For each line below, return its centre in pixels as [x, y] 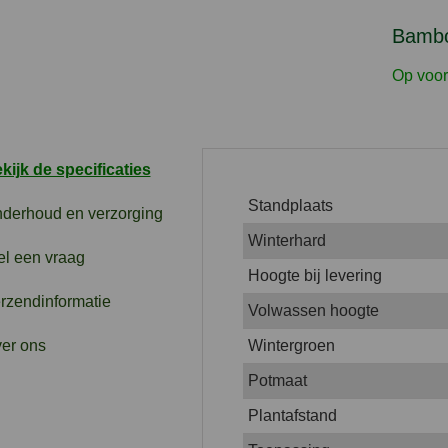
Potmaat [277, 380]
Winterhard [286, 240]
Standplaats [290, 205]
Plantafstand [292, 415]
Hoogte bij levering [314, 275]
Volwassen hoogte [313, 310]
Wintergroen [291, 345]
